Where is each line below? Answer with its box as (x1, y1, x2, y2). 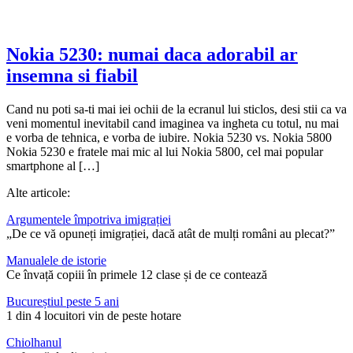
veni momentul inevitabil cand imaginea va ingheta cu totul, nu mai (6, 116, 339, 130)
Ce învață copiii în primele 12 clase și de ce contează (6, 267, 267, 281)
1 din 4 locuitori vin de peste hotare (6, 308, 181, 322)
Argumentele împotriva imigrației (6, 212, 171, 226)
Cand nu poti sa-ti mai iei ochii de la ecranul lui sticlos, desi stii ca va (6, 102, 347, 116)
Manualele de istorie (6, 253, 106, 267)
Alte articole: (6, 185, 70, 199)
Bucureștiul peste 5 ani (6, 294, 119, 308)
